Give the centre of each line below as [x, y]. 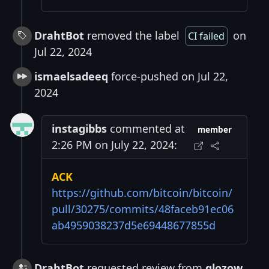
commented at [146, 129]
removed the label [133, 36]
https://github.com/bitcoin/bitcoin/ [142, 193]
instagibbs [79, 129]
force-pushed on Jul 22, [168, 77]
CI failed [206, 36]
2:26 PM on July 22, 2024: [114, 145]
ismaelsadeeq [71, 77]
